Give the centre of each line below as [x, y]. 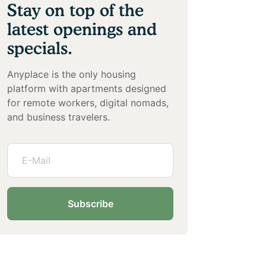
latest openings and [82, 29]
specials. [40, 48]
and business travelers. [58, 117]
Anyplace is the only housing [72, 74]
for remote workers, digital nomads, [88, 102]
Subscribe [90, 203]
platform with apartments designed [87, 88]
